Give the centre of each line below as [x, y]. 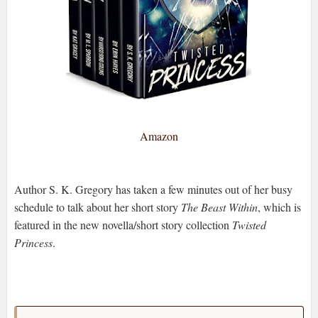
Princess [33, 243]
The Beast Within [219, 207]
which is [282, 207]
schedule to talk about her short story [97, 207]
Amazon [159, 136]
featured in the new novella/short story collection [121, 225]
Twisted [247, 225]
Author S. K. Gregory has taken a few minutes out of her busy [153, 190]
